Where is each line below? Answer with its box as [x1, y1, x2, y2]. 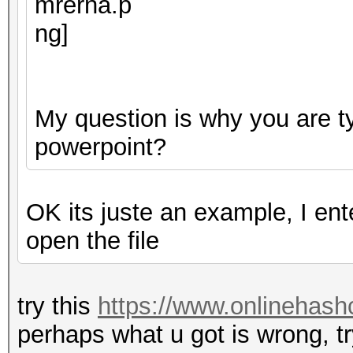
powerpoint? [35, 133, 166, 161]
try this [17, 292, 98, 320]
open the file [26, 227, 159, 255]
